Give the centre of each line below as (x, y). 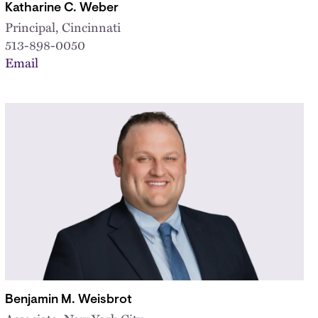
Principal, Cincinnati (62, 26)
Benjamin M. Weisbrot (68, 300)
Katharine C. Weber (61, 8)
